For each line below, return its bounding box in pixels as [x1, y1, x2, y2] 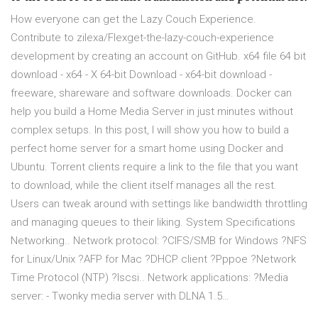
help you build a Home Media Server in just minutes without [11, 105, 293, 119]
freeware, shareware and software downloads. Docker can [11, 87, 292, 100]
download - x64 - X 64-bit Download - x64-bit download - [11, 68, 272, 82]
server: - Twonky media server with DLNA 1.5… [11, 290, 229, 303]
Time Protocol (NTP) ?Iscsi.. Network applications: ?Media [11, 271, 288, 285]
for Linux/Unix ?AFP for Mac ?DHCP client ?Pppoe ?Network [11, 253, 296, 266]
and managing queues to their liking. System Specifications [11, 216, 295, 229]
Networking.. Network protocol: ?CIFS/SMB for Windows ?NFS [11, 234, 307, 248]
